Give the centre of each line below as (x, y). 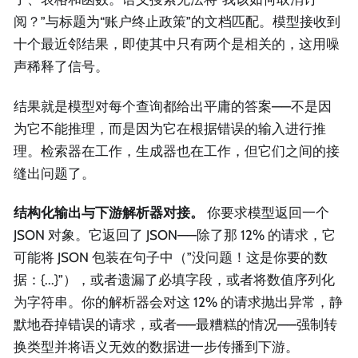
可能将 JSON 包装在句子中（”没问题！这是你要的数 (171, 257)
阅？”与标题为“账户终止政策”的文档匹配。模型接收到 (177, 22)
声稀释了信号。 (61, 67)
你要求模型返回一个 (267, 212)
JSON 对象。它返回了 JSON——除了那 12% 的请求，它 (175, 235)
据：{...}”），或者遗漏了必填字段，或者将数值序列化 (174, 279)
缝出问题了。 (54, 173)
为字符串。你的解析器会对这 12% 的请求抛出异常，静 (178, 302)
